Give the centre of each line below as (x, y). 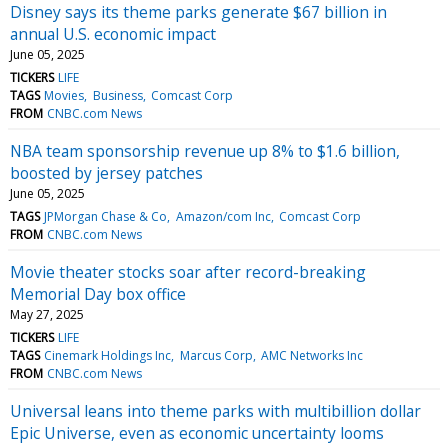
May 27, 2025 (47, 314)
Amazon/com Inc (223, 216)
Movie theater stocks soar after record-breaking (188, 271)
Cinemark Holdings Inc (108, 355)
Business (117, 95)
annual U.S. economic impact (113, 33)
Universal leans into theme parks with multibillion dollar (215, 410)
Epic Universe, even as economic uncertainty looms (197, 432)
